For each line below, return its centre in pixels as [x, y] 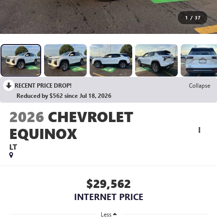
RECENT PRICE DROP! [43, 85]
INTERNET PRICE [108, 196]
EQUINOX [43, 133]
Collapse [200, 85]
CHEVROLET [90, 116]
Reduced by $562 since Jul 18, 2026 [64, 96]
